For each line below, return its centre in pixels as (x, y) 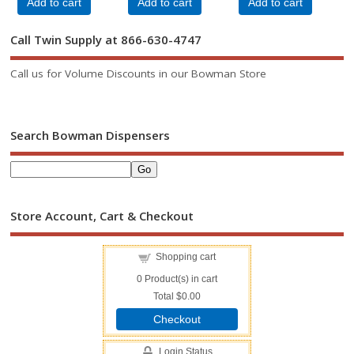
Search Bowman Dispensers (90, 135)
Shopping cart (185, 257)
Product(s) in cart (179, 279)
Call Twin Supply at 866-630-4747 (106, 40)
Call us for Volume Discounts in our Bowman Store (139, 73)
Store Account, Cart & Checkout (102, 216)
